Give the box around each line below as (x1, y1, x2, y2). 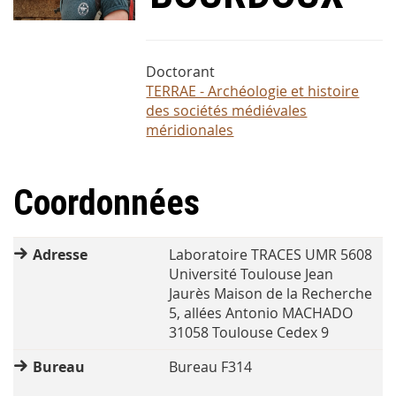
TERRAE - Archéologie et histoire (146, 81, 360, 102)
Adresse (33, 245, 88, 265)
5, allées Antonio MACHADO (169, 303, 354, 324)
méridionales (146, 120, 234, 141)
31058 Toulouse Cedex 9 (169, 323, 330, 343)
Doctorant (146, 62, 216, 82)
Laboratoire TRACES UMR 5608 (169, 245, 373, 265)
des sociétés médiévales (146, 101, 308, 121)
